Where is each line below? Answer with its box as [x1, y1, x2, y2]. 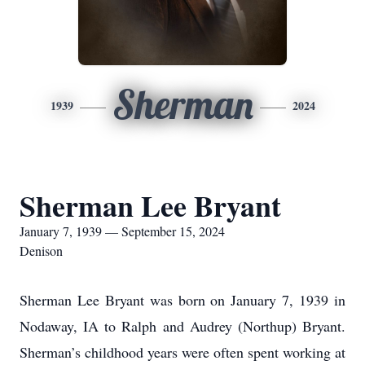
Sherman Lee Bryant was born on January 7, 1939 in [20, 290, 345, 310]
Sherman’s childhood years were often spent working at [20, 342, 345, 362]
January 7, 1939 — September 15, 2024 [20, 222, 225, 240]
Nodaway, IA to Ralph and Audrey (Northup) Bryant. [20, 316, 345, 336]
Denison [20, 242, 63, 259]
